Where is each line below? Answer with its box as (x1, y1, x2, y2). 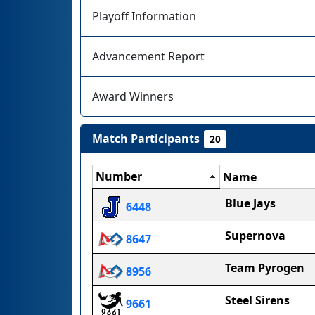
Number (96, 169, 142, 184)
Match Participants (92, 131, 200, 146)
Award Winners (92, 89, 174, 104)
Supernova (225, 228, 285, 243)
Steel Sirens (225, 292, 290, 308)
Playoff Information (92, 8, 196, 24)
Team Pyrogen (225, 260, 304, 276)
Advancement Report (92, 49, 205, 64)
